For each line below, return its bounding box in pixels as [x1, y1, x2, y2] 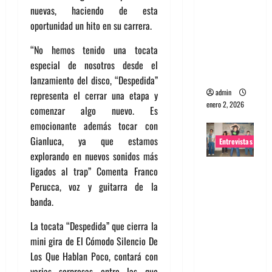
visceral [206, 67, 241, 83]
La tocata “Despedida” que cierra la [30, 219, 158, 234]
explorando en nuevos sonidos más [30, 149, 158, 164]
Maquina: [206, 36, 246, 53]
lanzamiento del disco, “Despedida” [30, 73, 158, 88]
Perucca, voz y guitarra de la [30, 179, 158, 194]
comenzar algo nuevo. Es [30, 103, 158, 118]
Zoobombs [206, 207, 252, 223]
